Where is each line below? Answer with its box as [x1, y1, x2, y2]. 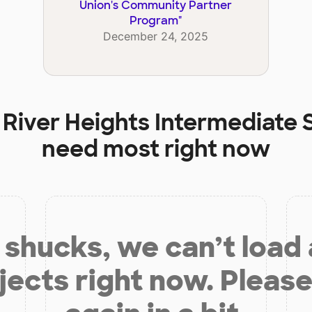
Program [130, 13, 179, 29]
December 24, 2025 [103, 29, 209, 44]
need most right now [42, 134, 270, 164]
